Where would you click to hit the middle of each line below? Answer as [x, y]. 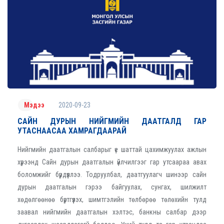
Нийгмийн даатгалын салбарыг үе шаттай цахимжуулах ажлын [112, 150]
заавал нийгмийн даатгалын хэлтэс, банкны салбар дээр [112, 212]
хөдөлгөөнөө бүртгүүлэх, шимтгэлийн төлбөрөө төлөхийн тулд [112, 200]
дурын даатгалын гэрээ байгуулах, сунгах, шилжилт [112, 187]
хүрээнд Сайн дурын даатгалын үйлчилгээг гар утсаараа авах [112, 162]
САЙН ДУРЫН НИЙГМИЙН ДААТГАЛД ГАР [112, 121]
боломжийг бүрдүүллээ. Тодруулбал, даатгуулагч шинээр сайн [112, 175]
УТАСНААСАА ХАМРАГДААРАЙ [72, 131]
